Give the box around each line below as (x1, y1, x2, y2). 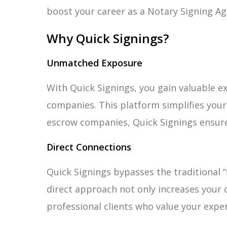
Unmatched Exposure (47, 57, 142, 69)
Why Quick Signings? (47, 30, 169, 47)
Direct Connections (47, 141, 131, 153)
